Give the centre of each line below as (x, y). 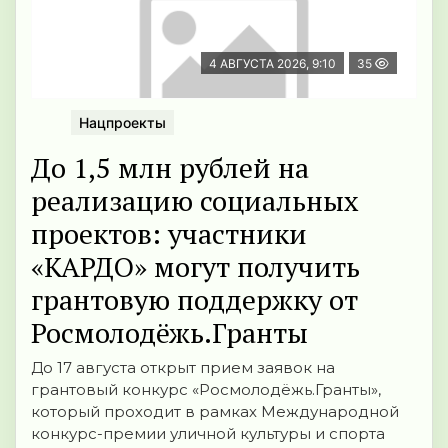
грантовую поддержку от (194, 299)
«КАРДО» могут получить (195, 266)
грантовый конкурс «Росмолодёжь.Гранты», (206, 389)
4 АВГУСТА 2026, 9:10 (272, 63)
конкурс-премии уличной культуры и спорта (208, 433)
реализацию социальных (195, 200)
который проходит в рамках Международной (215, 411)
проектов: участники (169, 233)
